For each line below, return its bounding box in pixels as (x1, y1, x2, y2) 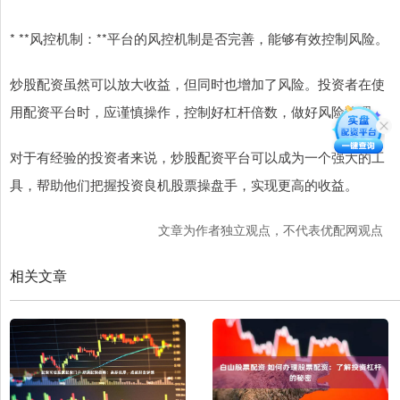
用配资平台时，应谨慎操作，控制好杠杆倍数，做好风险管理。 (10, 102, 385, 121)
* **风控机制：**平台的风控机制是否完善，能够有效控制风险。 (10, 29, 388, 48)
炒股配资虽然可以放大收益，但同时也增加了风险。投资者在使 (10, 74, 385, 94)
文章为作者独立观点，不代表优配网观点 (158, 221, 383, 239)
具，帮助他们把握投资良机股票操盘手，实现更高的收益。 (10, 175, 358, 195)
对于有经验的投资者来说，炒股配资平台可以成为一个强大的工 (10, 147, 385, 167)
